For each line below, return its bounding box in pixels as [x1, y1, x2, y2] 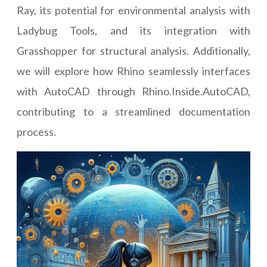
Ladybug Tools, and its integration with [17, 24, 250, 38]
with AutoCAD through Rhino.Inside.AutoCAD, [17, 85, 250, 98]
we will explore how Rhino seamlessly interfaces [17, 64, 250, 78]
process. [17, 125, 56, 139]
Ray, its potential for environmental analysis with [17, 4, 250, 17]
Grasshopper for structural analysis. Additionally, [17, 44, 250, 58]
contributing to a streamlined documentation [17, 105, 250, 119]
